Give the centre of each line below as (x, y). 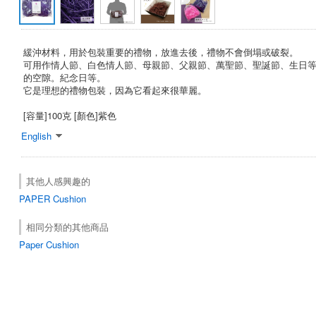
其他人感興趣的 (58, 181)
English (36, 135)
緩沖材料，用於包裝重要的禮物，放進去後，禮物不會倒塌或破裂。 (161, 51)
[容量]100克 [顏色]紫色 (70, 115)
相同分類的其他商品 (67, 226)
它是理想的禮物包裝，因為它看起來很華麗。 (115, 90)
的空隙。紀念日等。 (65, 77)
